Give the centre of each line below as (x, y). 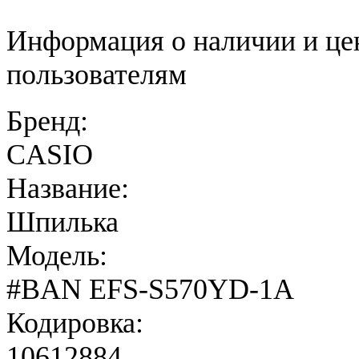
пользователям (97, 75)
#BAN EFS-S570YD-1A (150, 290)
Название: (68, 189)
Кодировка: (75, 323)
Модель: (57, 256)
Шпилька (63, 222)
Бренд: (47, 121)
